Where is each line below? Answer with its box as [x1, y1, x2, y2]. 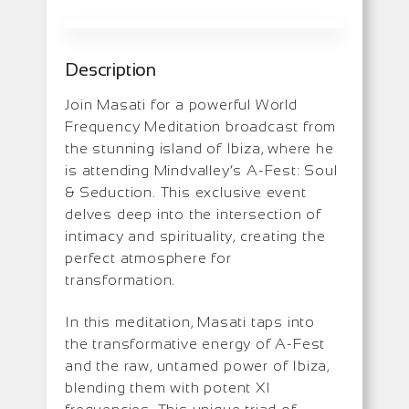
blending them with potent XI [65, 379, 271, 395]
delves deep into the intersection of [65, 205, 322, 222]
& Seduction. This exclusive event [65, 184, 307, 200]
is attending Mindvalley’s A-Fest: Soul [65, 162, 338, 178]
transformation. [65, 271, 176, 288]
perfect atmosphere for [65, 249, 232, 266]
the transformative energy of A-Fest [65, 335, 326, 351]
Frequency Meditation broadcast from [65, 118, 337, 134]
